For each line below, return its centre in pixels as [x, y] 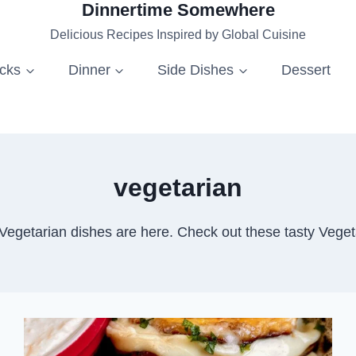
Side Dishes [196, 70]
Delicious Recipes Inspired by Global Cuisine [178, 35]
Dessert [306, 70]
